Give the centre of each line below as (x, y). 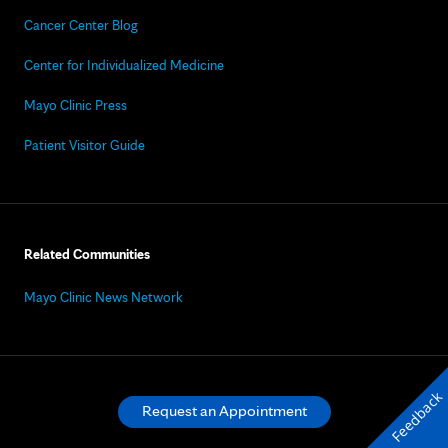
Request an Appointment (224, 410)
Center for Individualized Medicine (124, 65)
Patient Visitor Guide (84, 145)
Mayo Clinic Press (75, 105)
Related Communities (87, 254)
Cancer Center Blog (81, 25)
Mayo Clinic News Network (103, 297)
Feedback (416, 416)
